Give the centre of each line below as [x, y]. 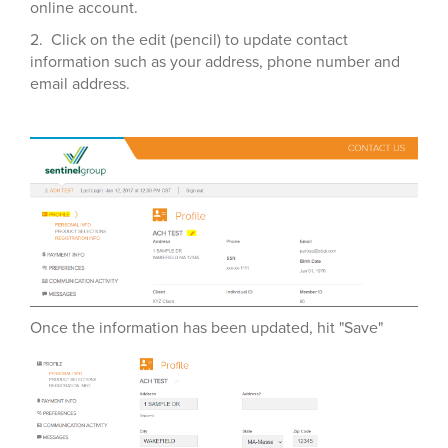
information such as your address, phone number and [215, 62]
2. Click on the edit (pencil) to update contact [189, 40]
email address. [82, 84]
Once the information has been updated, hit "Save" [208, 327]
